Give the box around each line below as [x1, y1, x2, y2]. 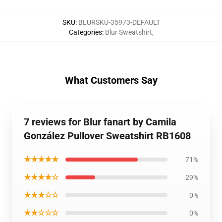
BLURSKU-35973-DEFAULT [78, 18, 160, 26]
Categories [68, 28, 102, 36]
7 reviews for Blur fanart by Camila [24, 116, 176, 128]
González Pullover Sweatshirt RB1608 [24, 130, 191, 142]
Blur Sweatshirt [105, 28, 152, 36]
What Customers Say [64, 74, 158, 86]
